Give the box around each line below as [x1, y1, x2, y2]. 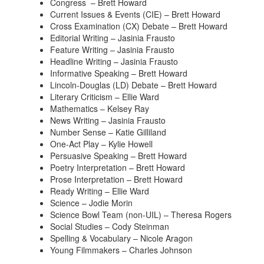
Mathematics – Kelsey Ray [50, 103, 149, 114]
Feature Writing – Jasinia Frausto [50, 44, 174, 55]
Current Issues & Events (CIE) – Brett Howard [50, 8, 220, 20]
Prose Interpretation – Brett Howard [50, 173, 183, 185]
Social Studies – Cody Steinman [50, 220, 169, 232]
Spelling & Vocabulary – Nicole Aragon [50, 232, 193, 244]
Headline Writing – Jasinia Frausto [50, 55, 178, 67]
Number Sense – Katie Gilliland [50, 126, 166, 138]
